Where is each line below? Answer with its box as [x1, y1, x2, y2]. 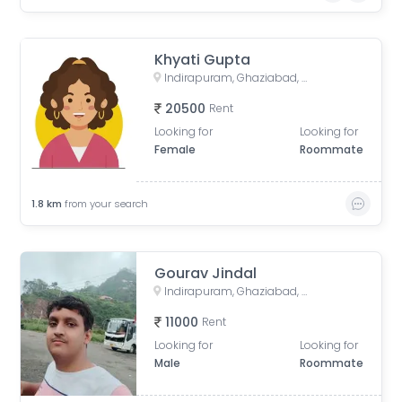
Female [154, 142, 197, 157]
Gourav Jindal [154, 263, 258, 284]
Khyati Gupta [154, 49, 251, 70]
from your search [65, 197, 149, 211]
